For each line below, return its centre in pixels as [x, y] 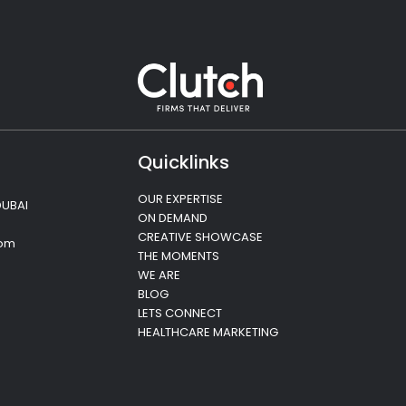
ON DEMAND [173, 218]
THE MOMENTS [179, 256]
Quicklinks [184, 163]
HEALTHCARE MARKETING [208, 333]
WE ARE [159, 275]
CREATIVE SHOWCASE [200, 237]
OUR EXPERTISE [180, 199]
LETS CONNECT [180, 314]
